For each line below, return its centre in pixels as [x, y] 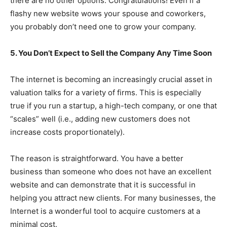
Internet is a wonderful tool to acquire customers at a [105, 211]
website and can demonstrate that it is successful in [103, 185]
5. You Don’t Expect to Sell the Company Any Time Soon [111, 53]
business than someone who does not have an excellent [111, 172]
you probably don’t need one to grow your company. [103, 27]
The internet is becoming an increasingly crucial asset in [111, 80]
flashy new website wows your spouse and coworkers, [108, 14]
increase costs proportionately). [67, 132]
